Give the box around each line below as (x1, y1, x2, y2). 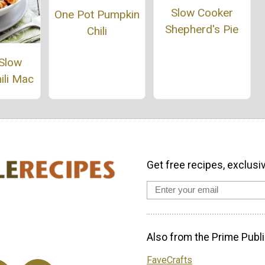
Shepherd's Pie (165, 22, 239, 36)
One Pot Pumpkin (54, 7, 140, 21)
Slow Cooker (170, 5, 233, 20)
